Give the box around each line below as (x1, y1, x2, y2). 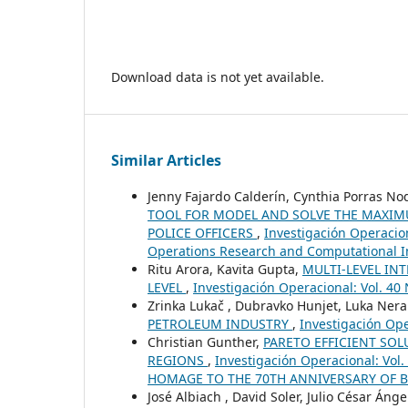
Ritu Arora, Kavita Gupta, (148, 260, 302, 278)
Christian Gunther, (148, 332, 263, 351)
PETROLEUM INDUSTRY (148, 314, 292, 332)
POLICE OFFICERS (148, 223, 257, 241)
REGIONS (148, 351, 208, 369)
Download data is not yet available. (111, 67, 324, 86)
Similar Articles (111, 149, 221, 170)
